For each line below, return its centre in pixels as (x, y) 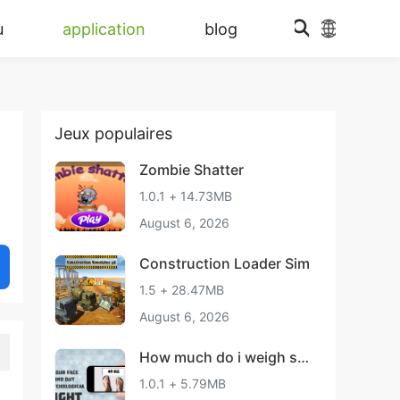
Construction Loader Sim (225, 263)
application (104, 29)
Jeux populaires (113, 133)
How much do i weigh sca (226, 357)
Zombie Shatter (192, 170)
